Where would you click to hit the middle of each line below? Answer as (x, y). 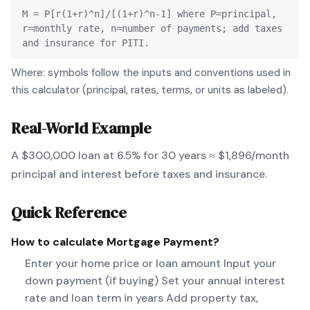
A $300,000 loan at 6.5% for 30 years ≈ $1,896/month (150, 156)
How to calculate (59, 242)
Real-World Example (82, 128)
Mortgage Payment (160, 242)
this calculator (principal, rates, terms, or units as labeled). (150, 90)
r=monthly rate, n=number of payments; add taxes (152, 29)
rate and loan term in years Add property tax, (142, 298)
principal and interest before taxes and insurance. (139, 174)
